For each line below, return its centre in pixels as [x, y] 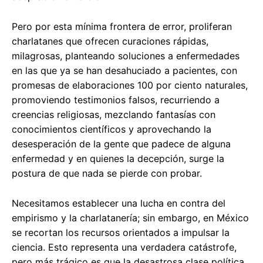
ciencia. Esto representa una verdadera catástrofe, [124, 247]
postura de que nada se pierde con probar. [107, 173]
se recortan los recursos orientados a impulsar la [121, 233]
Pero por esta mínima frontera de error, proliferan [122, 27]
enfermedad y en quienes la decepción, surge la [118, 159]
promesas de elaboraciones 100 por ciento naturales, [130, 85]
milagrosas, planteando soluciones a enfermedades [126, 56]
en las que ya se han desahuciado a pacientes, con [124, 71]
